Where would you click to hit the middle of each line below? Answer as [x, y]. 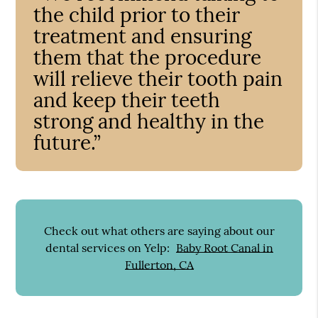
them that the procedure [148, 57]
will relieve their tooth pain [158, 78]
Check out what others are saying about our [159, 230]
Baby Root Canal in [224, 247]
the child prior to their [137, 15]
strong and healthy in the [149, 121]
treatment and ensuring [143, 36]
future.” [67, 142]
